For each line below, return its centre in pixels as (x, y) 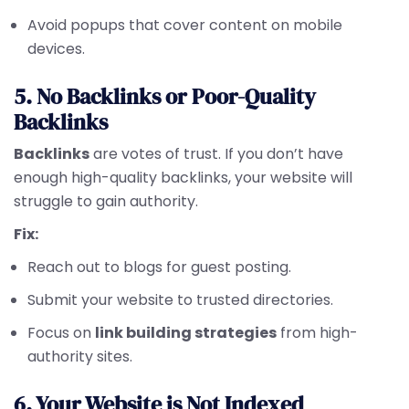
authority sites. (80, 357)
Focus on (61, 333)
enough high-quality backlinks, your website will (183, 178)
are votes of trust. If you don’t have (216, 154)
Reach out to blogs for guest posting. (159, 267)
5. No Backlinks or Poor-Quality (165, 96)
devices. (56, 49)
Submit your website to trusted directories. (180, 300)
